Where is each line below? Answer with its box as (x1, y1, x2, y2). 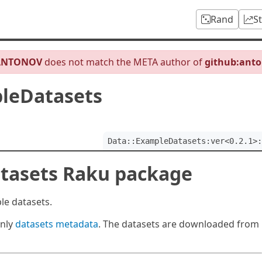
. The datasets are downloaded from (98, 218, 259, 230)
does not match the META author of (42, 56, 205, 68)
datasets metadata (15, 218, 98, 230)
